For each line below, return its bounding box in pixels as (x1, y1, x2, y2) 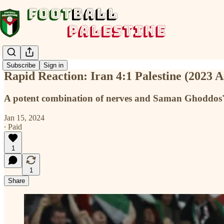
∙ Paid (4, 122, 22, 131)
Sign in (43, 61, 63, 69)
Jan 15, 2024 (4, 113, 44, 122)
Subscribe (6, 61, 35, 69)
